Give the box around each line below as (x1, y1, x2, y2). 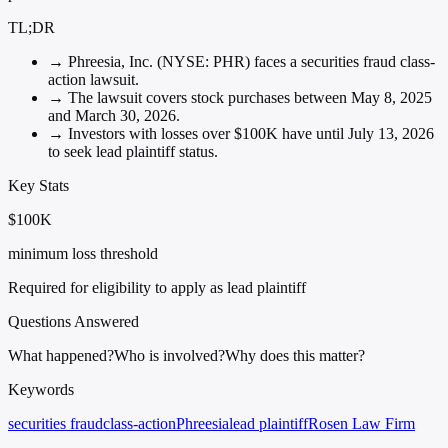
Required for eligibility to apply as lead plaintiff (8, 278, 306, 296)
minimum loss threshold (8, 244, 158, 262)
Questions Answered (8, 312, 139, 330)
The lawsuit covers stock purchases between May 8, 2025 (64, 88, 432, 106)
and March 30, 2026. (48, 106, 180, 124)
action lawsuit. (48, 70, 139, 88)
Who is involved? (114, 346, 225, 364)
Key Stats (8, 176, 69, 194)
